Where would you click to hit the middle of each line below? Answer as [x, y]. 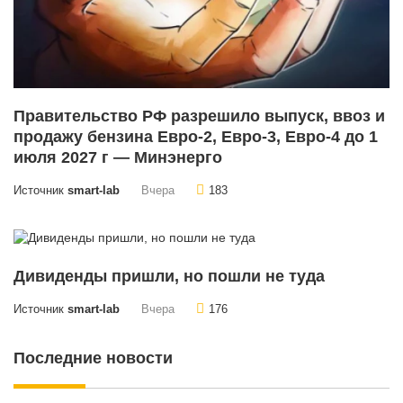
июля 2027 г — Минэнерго [118, 157]
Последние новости [93, 358]
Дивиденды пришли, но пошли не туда [169, 276]
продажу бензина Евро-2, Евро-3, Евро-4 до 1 [196, 136]
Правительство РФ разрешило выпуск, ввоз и [199, 116]
